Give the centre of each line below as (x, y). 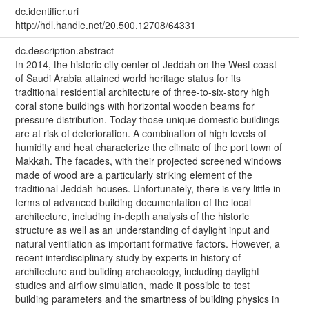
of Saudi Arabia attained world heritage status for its (128, 78)
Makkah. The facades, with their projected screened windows (148, 161)
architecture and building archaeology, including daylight (137, 271)
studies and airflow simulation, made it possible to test (132, 285)
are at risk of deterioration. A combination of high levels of (140, 133)
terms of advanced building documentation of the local (133, 202)
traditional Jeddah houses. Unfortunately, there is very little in (148, 189)
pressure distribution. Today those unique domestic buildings (147, 120)
